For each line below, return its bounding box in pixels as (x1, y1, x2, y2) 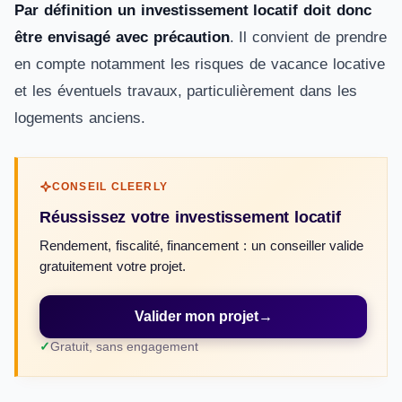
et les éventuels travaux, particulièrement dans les (14, 83, 358, 100)
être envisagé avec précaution (14, 29, 230, 46)
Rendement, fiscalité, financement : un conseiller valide (39, 239, 364, 253)
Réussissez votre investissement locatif (39, 207, 341, 226)
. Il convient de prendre (229, 29, 387, 46)
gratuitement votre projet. (39, 259, 187, 274)
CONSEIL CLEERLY (52, 181, 168, 192)
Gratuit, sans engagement (50, 340, 198, 354)
